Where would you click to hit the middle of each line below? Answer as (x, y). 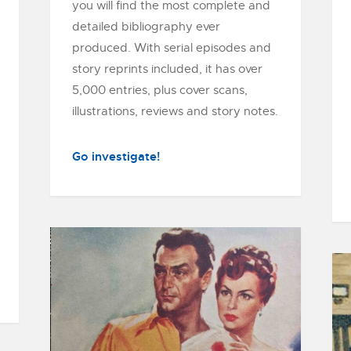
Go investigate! (116, 157)
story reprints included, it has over (167, 69)
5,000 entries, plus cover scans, (160, 90)
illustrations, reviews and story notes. (175, 111)
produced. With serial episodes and (172, 48)
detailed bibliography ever (146, 27)
